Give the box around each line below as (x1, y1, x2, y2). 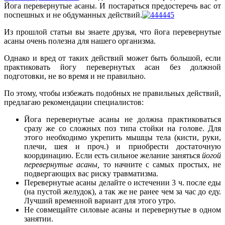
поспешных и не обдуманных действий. (4, 10, 142, 19)
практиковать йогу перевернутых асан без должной (4, 62, 221, 71)
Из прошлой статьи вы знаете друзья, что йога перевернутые (4, 27, 221, 36)
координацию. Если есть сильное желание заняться (24, 151, 202, 160)
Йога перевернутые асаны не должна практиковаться (24, 115, 221, 124)
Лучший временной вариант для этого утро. (24, 196, 176, 205)
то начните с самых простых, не (99, 160, 221, 169)
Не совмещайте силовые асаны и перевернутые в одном (24, 205, 221, 214)
